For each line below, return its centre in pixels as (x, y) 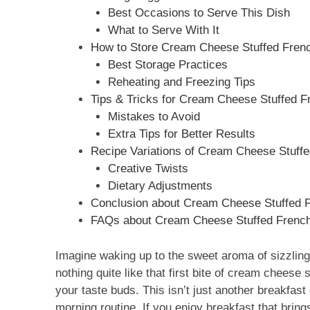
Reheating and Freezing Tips (182, 82)
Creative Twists (148, 169)
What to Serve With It (164, 30)
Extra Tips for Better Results (182, 134)
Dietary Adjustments (160, 186)
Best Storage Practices (168, 65)
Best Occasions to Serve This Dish (199, 13)
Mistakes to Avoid (154, 117)
